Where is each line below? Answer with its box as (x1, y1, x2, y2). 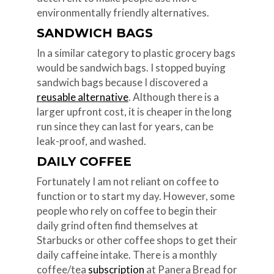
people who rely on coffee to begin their (36, 204, 217, 217)
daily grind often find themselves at (36, 218, 198, 232)
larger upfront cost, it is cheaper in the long (36, 105, 232, 118)
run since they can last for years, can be (36, 119, 213, 133)
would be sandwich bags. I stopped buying (36, 61, 226, 74)
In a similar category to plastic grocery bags (36, 46, 235, 59)
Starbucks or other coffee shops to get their (36, 233, 237, 246)
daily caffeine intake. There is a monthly (36, 248, 217, 261)
